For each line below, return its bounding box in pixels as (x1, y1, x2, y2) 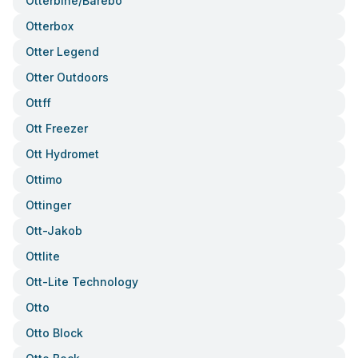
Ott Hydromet (26, 147, 99, 161)
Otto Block (26, 326, 83, 340)
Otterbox (26, 19, 74, 33)
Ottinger (26, 198, 71, 212)
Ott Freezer (26, 121, 88, 135)
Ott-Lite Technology (26, 275, 138, 288)
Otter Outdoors (26, 70, 109, 84)
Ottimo (26, 173, 62, 186)
